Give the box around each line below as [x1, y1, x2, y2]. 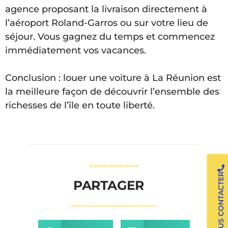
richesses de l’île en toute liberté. [5, 100, 155, 111]
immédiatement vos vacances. [5, 45, 146, 56]
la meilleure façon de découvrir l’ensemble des [5, 86, 219, 98]
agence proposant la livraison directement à [5, 4, 207, 15]
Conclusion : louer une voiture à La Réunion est [5, 72, 221, 84]
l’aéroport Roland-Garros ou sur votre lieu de [5, 17, 208, 29]
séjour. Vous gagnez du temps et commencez [5, 31, 215, 43]
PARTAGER [73, 177, 145, 193]
